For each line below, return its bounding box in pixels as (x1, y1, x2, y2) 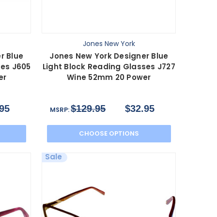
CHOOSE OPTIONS (78, 128, 139, 138)
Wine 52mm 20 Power (67, 72, 151, 82)
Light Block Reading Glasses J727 (42, 61, 175, 72)
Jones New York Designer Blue (49, 50, 169, 61)
